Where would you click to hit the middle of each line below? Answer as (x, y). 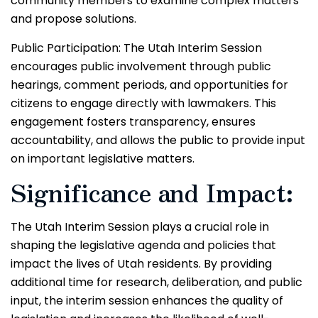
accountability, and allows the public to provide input (158, 140)
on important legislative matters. (103, 158)
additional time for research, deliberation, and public (157, 282)
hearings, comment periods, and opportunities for (149, 84)
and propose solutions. (73, 19)
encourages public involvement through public (141, 66)
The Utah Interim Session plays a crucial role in (140, 226)
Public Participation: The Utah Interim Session (136, 48)
